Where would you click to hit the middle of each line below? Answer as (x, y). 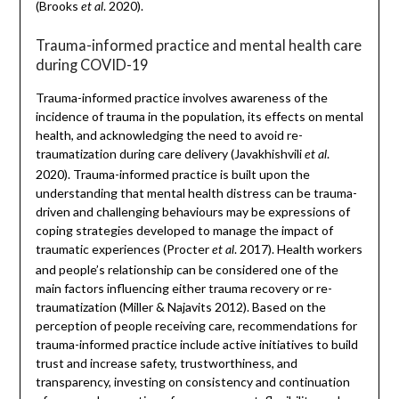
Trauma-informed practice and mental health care (198, 45)
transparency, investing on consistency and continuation (192, 382)
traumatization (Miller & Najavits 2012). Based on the (180, 307)
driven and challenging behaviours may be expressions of (192, 212)
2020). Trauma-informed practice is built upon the (172, 175)
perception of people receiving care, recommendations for (196, 326)
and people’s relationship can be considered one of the (187, 270)
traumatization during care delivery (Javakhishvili (170, 154)
